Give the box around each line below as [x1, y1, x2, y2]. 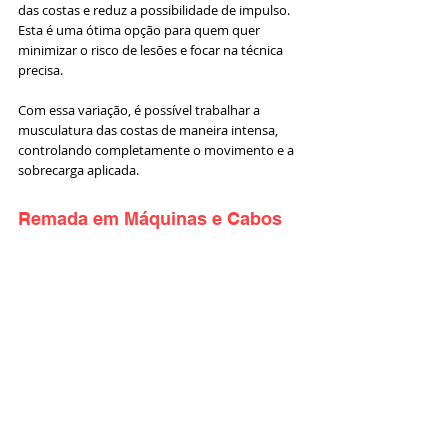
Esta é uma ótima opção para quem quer [18, 20, 263, 39]
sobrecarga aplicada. [18, 160, 139, 179]
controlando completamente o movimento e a [18, 140, 297, 159]
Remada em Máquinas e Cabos [18, 207, 282, 229]
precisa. [18, 60, 66, 79]
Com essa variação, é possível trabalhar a [18, 100, 263, 119]
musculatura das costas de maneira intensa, [18, 120, 281, 139]
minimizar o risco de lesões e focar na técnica [18, 40, 286, 59]
